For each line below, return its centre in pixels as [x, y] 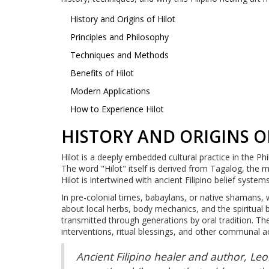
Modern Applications [110, 91]
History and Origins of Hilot [123, 19]
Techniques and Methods [119, 55]
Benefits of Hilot [102, 73]
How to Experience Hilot [117, 109]
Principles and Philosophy [119, 37]
